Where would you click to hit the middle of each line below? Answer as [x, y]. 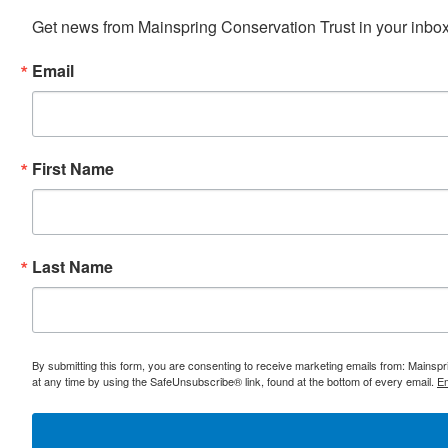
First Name [73, 169]
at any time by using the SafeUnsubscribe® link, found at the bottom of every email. [234, 381]
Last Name [72, 267]
